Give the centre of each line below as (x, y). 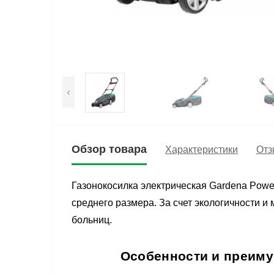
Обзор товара (109, 150)
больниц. (92, 220)
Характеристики (202, 149)
